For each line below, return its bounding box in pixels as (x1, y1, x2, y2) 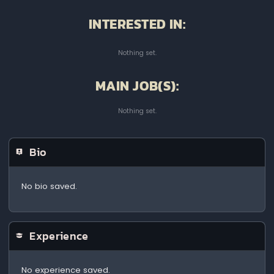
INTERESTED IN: (89, 14, 186, 35)
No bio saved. (21, 180, 78, 192)
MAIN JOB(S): (95, 75, 179, 96)
